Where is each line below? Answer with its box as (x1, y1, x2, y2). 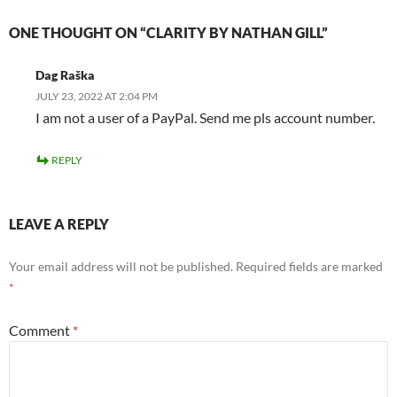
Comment (9, 321, 73, 339)
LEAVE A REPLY (9, 214, 109, 232)
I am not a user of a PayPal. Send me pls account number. (35, 108, 375, 126)
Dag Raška (35, 66, 95, 82)
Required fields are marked (236, 258, 383, 274)
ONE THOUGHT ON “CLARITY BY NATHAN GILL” (9, 23, 328, 41)
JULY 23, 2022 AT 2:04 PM (35, 89, 158, 103)
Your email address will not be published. (9, 258, 233, 274)
